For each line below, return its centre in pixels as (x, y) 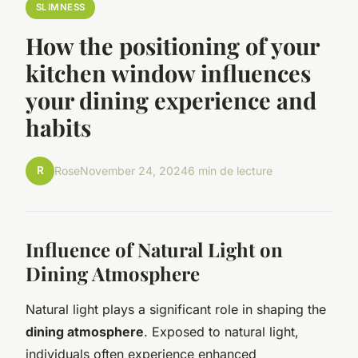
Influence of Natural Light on (154, 249)
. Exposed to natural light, (221, 331)
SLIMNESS (60, 8)
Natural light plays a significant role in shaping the (176, 309)
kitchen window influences (168, 72)
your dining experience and (171, 99)
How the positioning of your (172, 45)
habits (58, 127)
